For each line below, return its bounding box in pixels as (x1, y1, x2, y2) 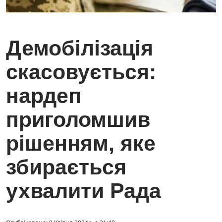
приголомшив (6, 108, 150, 132)
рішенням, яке (6, 131, 156, 156)
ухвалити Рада (6, 179, 161, 203)
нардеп (6, 84, 81, 108)
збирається (6, 155, 126, 179)
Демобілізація (6, 36, 153, 60)
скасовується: (6, 60, 156, 84)
